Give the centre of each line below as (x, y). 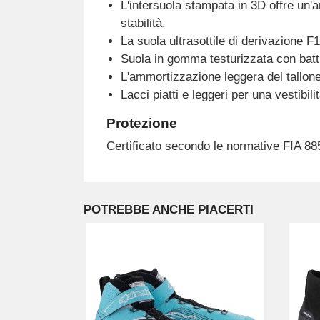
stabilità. (143, 24)
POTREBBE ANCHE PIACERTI (169, 210)
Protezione (141, 124)
